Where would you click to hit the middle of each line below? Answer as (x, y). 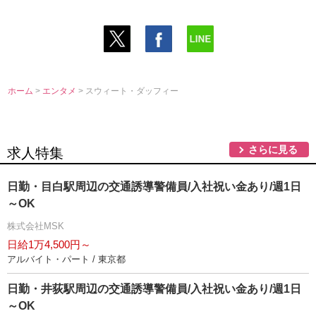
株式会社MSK (36, 226)
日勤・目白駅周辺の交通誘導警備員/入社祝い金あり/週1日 (154, 187)
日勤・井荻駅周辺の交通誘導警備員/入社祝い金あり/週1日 (154, 289)
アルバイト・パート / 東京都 (66, 259)
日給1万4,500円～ (49, 244)
